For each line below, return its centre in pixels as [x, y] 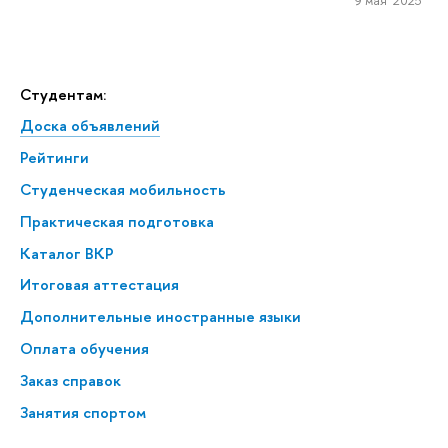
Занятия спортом [83, 412]
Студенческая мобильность [123, 189]
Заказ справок [70, 380]
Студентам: [63, 94]
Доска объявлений [90, 126]
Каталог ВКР [67, 253]
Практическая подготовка [117, 221]
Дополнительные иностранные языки [160, 317]
